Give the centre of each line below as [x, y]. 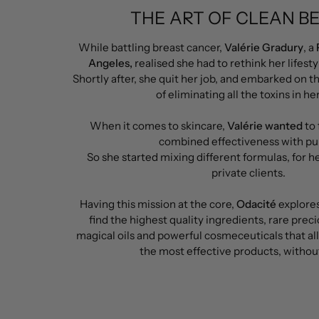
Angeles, [110, 63]
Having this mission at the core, [158, 204]
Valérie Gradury [263, 48]
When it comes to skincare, [158, 126]
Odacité [256, 204]
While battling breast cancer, [151, 48]
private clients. [248, 173]
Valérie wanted [265, 126]
